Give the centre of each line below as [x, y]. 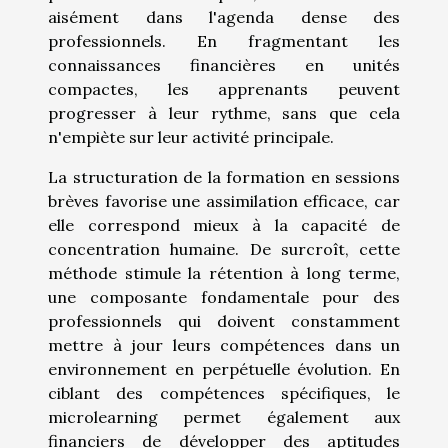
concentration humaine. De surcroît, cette [224, 249]
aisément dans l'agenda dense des [224, 17]
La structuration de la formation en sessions [224, 177]
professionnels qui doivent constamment [224, 321]
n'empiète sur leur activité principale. [191, 137]
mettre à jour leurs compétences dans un [224, 345]
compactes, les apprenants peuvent [224, 89]
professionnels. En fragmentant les [224, 41]
